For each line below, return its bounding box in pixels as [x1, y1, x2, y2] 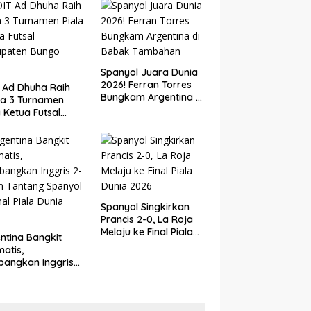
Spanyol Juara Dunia [100, 65, 198, 78]
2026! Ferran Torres [100, 78, 192, 91]
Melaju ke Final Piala [100, 225, 193, 238]
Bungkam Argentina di [100, 90, 204, 103]
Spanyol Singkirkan [100, 200, 190, 213]
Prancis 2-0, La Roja [100, 212, 193, 226]
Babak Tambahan [100, 103, 185, 116]
